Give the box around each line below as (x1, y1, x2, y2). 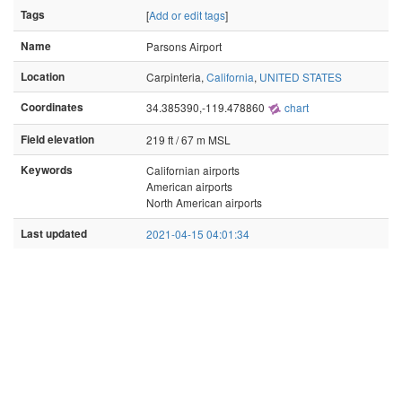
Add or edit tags (149, 7, 225, 22)
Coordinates (21, 100, 83, 115)
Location (21, 69, 65, 84)
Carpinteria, (146, 69, 206, 84)
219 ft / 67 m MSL (146, 132, 231, 147)
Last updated (21, 226, 87, 241)
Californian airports (146, 162, 240, 178)
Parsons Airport (146, 39, 222, 54)
